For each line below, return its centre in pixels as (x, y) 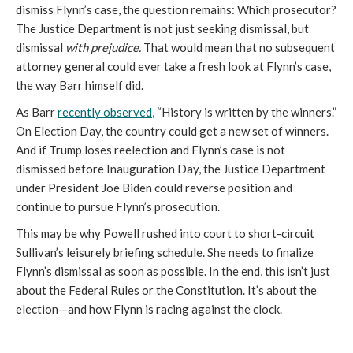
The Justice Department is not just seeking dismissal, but (162, 28)
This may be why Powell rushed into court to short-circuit (165, 233)
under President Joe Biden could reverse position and (154, 187)
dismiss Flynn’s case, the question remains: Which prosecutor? (176, 9)
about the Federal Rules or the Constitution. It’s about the (166, 290)
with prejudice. (103, 47)
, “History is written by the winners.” (244, 111)
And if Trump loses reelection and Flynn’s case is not (150, 149)
